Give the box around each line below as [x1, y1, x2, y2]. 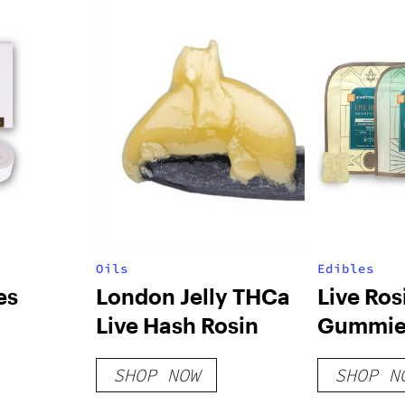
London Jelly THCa [95, 283, 290, 309]
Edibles [316, 260, 374, 277]
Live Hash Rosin [95, 312, 259, 338]
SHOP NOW [112, 363, 200, 386]
